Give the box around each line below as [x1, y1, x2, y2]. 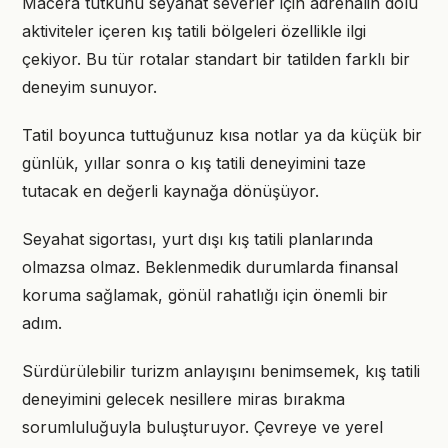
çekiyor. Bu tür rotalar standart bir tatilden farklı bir [22, 49, 410, 69]
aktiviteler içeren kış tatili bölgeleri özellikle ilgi [22, 21, 366, 41]
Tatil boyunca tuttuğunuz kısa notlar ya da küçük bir [22, 125, 422, 145]
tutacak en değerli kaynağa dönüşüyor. [22, 181, 319, 201]
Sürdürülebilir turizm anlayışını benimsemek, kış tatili [22, 361, 420, 381]
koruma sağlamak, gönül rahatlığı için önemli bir [22, 285, 388, 305]
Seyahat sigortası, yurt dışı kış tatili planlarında [22, 229, 373, 249]
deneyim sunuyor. [22, 77, 157, 97]
